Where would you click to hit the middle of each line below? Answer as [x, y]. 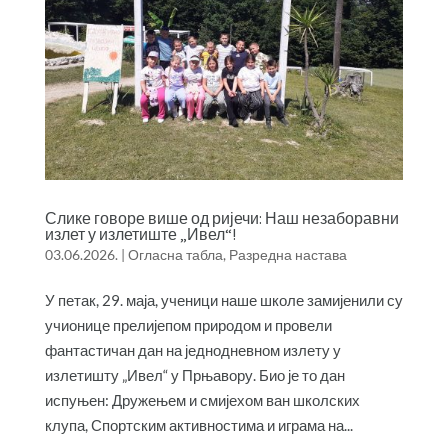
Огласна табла [175, 254]
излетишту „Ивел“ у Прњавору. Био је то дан [194, 374]
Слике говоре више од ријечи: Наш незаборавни [221, 217]
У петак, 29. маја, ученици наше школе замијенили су [223, 299]
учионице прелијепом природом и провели [188, 324]
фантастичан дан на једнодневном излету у [192, 349]
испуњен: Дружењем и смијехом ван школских [202, 399]
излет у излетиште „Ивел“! [140, 233]
